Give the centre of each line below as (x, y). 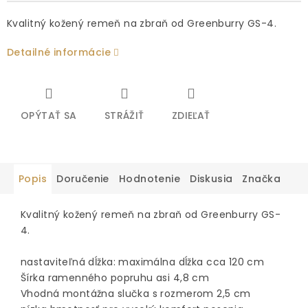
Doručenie (83, 179)
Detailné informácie (59, 53)
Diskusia (211, 179)
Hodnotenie (150, 179)
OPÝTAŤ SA (49, 116)
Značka (261, 179)
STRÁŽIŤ (124, 116)
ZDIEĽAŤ (191, 116)
